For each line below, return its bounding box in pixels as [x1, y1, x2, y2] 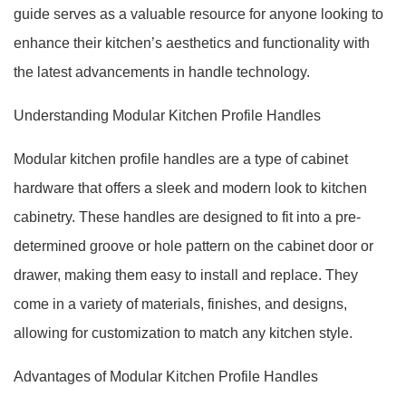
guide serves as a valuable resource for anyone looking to [14, 6, 383, 22]
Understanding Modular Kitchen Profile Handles [14, 108, 321, 123]
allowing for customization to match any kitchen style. [14, 325, 353, 341]
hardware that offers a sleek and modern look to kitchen [14, 180, 367, 196]
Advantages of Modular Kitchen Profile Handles [14, 369, 318, 384]
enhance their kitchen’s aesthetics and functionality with [14, 35, 370, 51]
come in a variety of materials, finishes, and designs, [14, 296, 347, 312]
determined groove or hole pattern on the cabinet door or [14, 238, 373, 254]
